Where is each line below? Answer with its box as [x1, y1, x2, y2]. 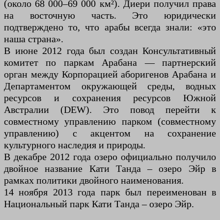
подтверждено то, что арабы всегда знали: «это [4, 21, 216, 32]
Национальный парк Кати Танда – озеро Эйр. [4, 198, 194, 209]
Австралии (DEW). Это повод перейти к [4, 104, 216, 115]
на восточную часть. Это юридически [4, 9, 216, 21]
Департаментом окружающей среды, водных [4, 80, 216, 91]
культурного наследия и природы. [4, 139, 145, 150]
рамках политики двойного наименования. [4, 174, 184, 186]
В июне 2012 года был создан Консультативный [4, 45, 216, 56]
